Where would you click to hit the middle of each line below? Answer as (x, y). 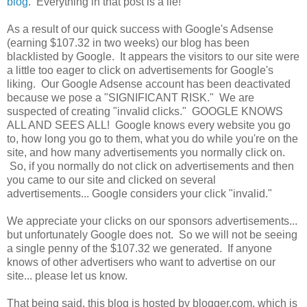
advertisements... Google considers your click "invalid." (139, 193)
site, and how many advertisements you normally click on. (146, 152)
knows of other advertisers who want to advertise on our (141, 262)
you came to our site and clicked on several (111, 180)
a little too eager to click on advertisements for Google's (140, 70)
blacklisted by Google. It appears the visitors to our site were (153, 56)
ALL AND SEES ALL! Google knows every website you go (149, 125)
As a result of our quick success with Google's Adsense (140, 29)
